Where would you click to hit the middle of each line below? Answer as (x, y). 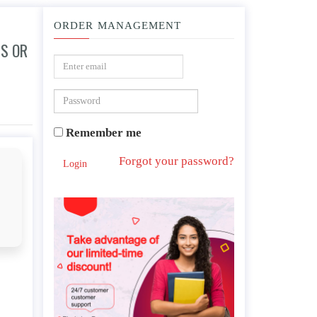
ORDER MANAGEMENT (117, 25)
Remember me (102, 133)
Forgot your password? (177, 161)
